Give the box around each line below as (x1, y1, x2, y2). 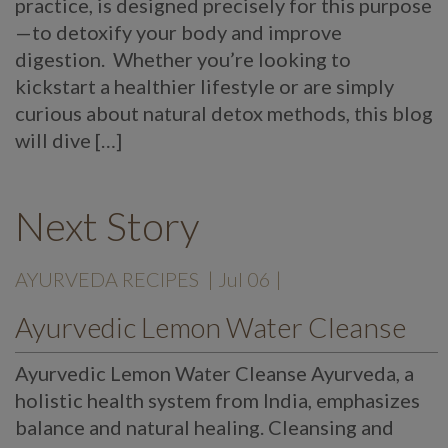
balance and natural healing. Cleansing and (15, 415, 394, 440)
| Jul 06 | (207, 267, 282, 292)
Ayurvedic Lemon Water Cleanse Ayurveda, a (15, 361, 414, 386)
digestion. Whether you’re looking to (15, 47, 351, 72)
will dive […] (15, 128, 122, 153)
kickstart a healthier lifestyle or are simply (15, 74, 394, 99)
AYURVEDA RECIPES (15, 267, 199, 292)
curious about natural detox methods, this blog (15, 101, 433, 126)
